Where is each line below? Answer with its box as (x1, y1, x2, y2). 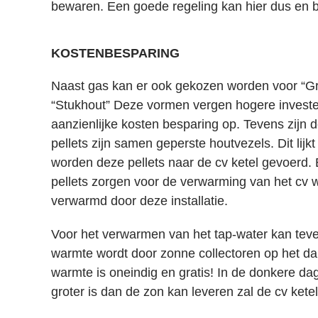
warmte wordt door (51, 246, 157, 261)
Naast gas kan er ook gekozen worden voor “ (51, 78, 305, 93)
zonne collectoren (157, 246, 261, 261)
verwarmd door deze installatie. (51, 193, 231, 208)
